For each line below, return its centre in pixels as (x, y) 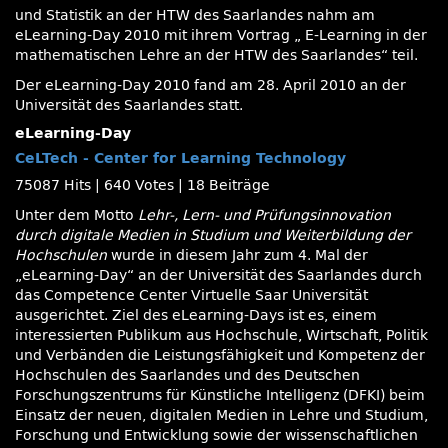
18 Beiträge (228, 185)
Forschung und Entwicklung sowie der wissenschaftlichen (216, 435)
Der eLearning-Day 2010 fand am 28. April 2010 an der (210, 85)
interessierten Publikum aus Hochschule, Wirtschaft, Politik (221, 335)
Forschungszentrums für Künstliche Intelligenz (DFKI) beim (220, 395)
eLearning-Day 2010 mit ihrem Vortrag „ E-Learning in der (221, 35)
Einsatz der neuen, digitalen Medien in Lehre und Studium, (221, 415)
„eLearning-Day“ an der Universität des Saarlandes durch (218, 275)
